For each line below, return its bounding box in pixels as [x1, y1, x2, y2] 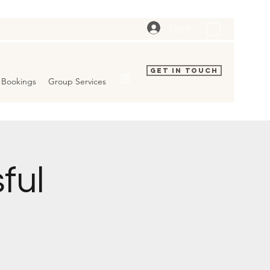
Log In [169, 22, 193, 33]
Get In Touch [150, 66, 218, 75]
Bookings [1, 76, 36, 87]
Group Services [48, 76, 106, 87]
